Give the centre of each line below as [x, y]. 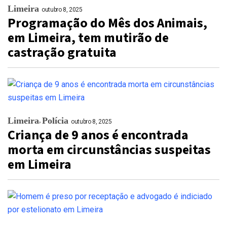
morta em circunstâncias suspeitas [109, 150]
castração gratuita [62, 52]
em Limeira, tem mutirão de [88, 38]
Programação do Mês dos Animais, [107, 23]
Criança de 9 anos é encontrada [98, 135]
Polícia [55, 121]
